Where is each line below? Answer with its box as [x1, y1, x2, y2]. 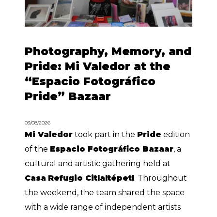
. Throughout [134, 173, 187, 183]
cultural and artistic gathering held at [25, 159, 171, 169]
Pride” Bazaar [25, 90, 111, 104]
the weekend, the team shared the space [25, 188, 185, 198]
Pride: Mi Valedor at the [25, 60, 171, 74]
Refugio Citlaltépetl [48, 173, 135, 183]
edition [161, 130, 190, 139]
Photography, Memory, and [25, 45, 192, 59]
